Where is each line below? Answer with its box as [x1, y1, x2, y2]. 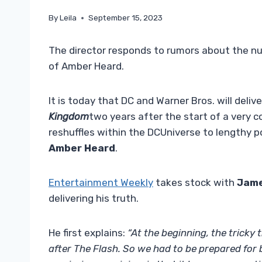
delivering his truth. [49, 192, 139, 205]
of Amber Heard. [49, 60, 124, 73]
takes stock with [153, 177, 237, 189]
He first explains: [49, 227, 125, 239]
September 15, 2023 [88, 13, 163, 23]
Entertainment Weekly [49, 177, 153, 189]
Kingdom [49, 111, 89, 123]
